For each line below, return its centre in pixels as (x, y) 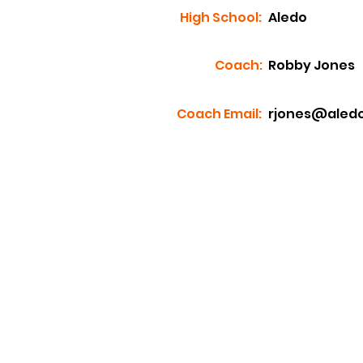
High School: (221, 17)
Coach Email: (219, 114)
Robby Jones (312, 65)
